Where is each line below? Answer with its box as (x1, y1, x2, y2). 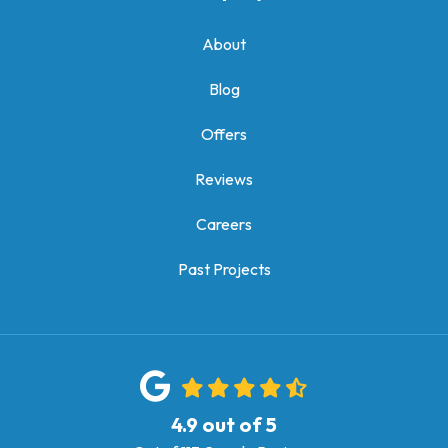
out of (198, 412, 266, 438)
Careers (196, 214, 252, 235)
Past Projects (177, 259, 271, 280)
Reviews (195, 169, 253, 190)
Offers (201, 124, 247, 145)
